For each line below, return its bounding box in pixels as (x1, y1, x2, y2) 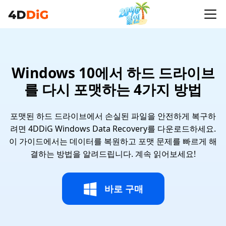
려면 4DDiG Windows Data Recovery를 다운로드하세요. (10, 123, 216, 134)
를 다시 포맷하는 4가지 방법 (24, 80, 202, 99)
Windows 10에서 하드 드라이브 (11, 63, 215, 82)
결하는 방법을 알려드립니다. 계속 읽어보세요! (30, 148, 196, 159)
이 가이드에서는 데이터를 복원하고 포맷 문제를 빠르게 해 (9, 136, 217, 147)
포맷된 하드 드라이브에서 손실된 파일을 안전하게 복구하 (10, 110, 216, 122)
